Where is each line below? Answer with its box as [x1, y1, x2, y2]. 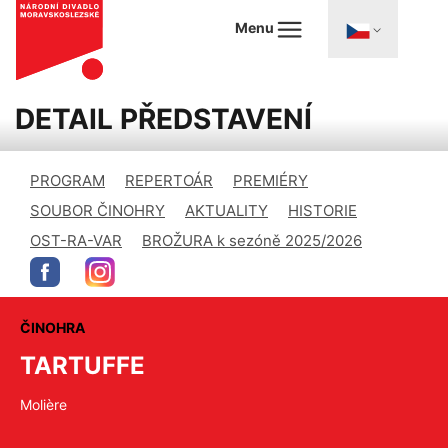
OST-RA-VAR [30, 231, 122, 250]
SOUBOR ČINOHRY [30, 201, 165, 220]
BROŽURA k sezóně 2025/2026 [142, 231, 362, 250]
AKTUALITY [185, 201, 268, 220]
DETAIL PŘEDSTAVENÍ [15, 102, 312, 136]
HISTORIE [288, 201, 357, 220]
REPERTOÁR [125, 171, 213, 190]
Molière [20, 396, 67, 413]
